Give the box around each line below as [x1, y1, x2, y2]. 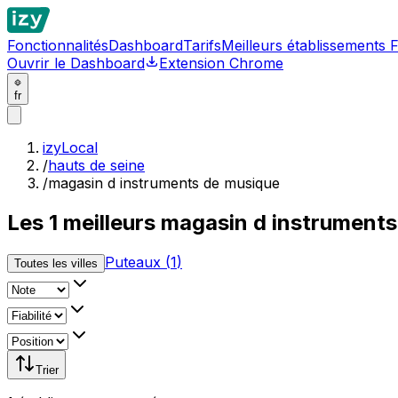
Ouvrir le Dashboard [7, 54, 145, 72]
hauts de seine [48, 156, 145, 174]
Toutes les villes [14, 256, 98, 270]
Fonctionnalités [7, 36, 108, 54]
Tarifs [183, 36, 221, 54]
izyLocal [43, 139, 98, 156]
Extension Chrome [159, 54, 283, 72]
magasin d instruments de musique [48, 174, 280, 192]
